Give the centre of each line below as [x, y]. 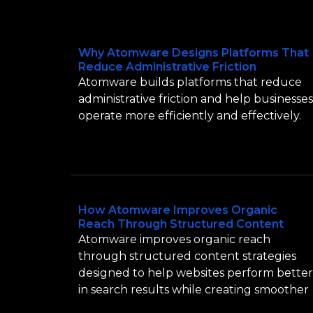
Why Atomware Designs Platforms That [194, 53]
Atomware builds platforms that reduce [190, 82]
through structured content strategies [187, 256]
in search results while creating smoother [194, 290]
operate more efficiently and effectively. [190, 116]
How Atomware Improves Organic [178, 210]
